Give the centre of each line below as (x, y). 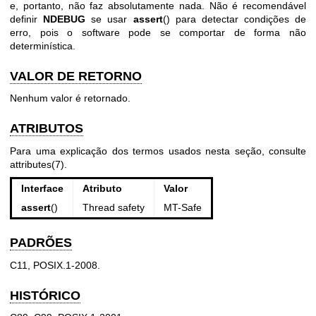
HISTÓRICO (45, 295)
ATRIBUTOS (47, 129)
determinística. (43, 45)
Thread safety (113, 208)
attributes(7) (37, 164)
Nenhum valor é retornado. (70, 98)
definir (27, 19)
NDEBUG (65, 19)
